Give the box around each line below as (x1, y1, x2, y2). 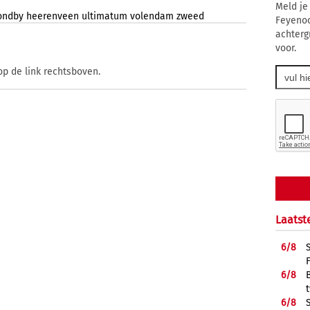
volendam (130, 10, 174, 23)
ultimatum (82, 10, 127, 23)
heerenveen (26, 10, 79, 23)
